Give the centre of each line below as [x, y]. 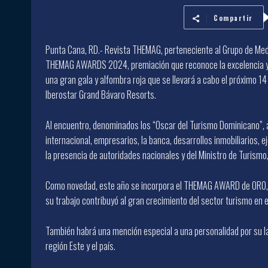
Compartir [233, 18]
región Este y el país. [80, 246]
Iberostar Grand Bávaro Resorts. [101, 95]
